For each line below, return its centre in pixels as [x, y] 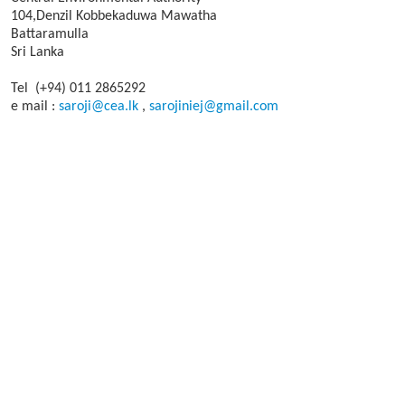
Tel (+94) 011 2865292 [78, 89]
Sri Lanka [38, 52]
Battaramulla [50, 34]
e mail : [35, 107]
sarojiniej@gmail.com [214, 107]
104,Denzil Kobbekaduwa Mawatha [114, 16]
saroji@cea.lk [99, 107]
